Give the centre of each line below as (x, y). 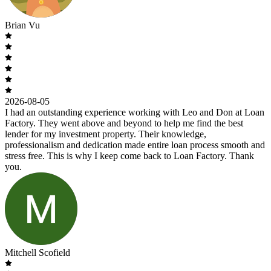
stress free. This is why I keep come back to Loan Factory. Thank (129, 155)
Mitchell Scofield (38, 252)
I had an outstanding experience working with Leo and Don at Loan (135, 112)
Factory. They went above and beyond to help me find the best (124, 123)
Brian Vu (22, 25)
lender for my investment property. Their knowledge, (106, 134)
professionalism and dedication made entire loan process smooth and (135, 145)
